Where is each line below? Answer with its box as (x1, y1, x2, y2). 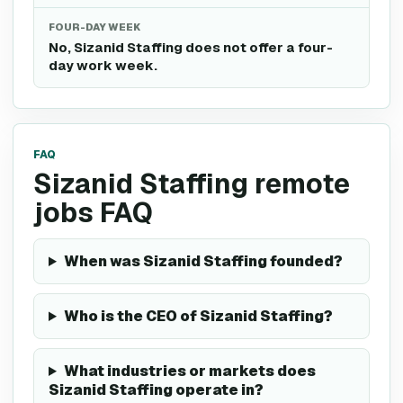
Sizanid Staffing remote (33, 166, 350, 201)
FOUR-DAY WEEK (49, 21, 140, 33)
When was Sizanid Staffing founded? (63, 252, 343, 271)
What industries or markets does (63, 362, 316, 381)
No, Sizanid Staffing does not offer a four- (49, 39, 333, 56)
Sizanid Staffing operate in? (49, 381, 264, 399)
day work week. (49, 57, 157, 74)
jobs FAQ (33, 195, 153, 230)
